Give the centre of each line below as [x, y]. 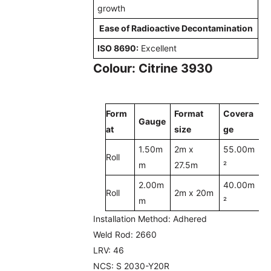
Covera [239, 114]
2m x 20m [194, 193]
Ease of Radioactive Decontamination [176, 28]
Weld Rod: [113, 235]
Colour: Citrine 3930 [153, 69]
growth [112, 8]
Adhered [190, 219]
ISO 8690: [118, 48]
